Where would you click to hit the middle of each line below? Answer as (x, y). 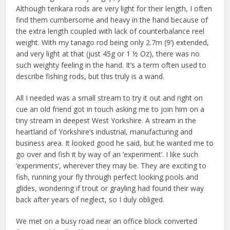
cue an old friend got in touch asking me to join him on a (110, 109)
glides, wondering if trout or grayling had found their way (110, 188)
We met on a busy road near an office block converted (107, 221)
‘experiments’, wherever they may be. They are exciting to (111, 166)
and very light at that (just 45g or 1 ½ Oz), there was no (108, 54)
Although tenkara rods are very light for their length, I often (114, 9)
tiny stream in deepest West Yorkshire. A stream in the (106, 121)
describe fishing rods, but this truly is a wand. (90, 76)
